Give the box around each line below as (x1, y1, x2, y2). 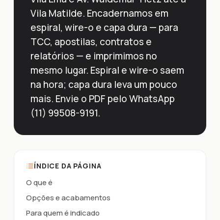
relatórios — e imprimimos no (30, 50, 157, 62)
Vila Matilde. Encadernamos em (30, 7, 168, 20)
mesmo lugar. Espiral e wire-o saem (30, 64, 184, 77)
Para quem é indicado (26, 208, 100, 218)
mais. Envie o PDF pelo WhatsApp (30, 92, 175, 105)
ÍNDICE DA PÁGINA (34, 161, 102, 170)
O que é (26, 177, 53, 188)
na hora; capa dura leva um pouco (30, 78, 177, 91)
